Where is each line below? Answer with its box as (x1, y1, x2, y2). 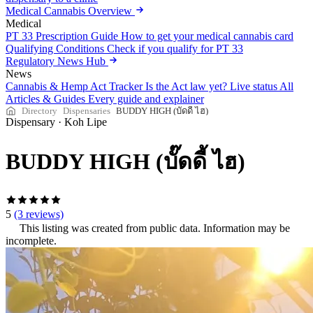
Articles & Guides (6, 93, 85, 105)
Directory (22, 105, 57, 116)
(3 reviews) (14, 208, 64, 220)
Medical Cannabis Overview (6, 5, 135, 17)
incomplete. (6, 234, 57, 247)
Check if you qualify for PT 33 (107, 43, 243, 54)
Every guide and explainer (88, 93, 204, 105)
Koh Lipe (64, 116, 107, 128)
